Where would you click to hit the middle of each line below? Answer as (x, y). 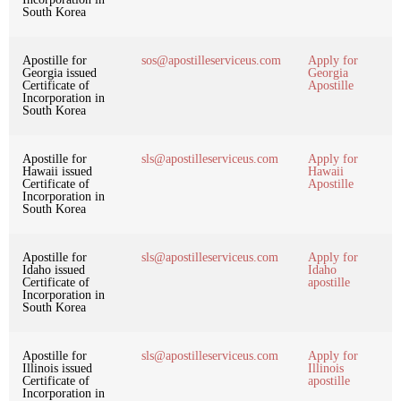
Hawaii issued (57, 171)
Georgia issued (60, 73)
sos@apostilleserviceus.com (211, 60)
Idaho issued (54, 269)
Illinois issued (57, 368)
